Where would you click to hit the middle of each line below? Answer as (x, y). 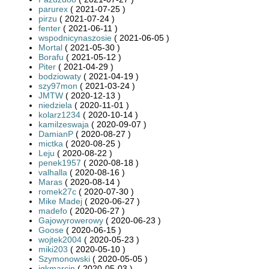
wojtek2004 (60, 239)
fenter (50, 28)
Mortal (50, 47)
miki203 (53, 249)
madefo (53, 210)
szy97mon (58, 86)
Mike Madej (60, 201)
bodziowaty (60, 76)
